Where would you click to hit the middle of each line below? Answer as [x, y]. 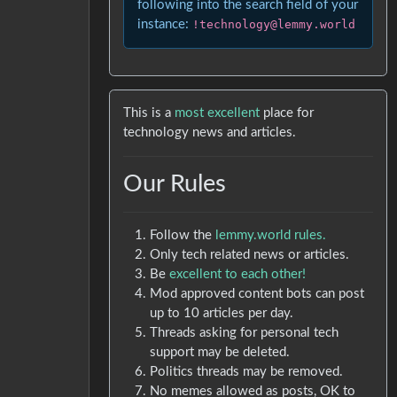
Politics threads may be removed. [247, 371]
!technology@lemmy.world [274, 24]
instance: [165, 24]
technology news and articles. [210, 132]
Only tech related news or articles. [250, 254]
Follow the [183, 235]
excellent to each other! [238, 274]
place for [287, 113]
